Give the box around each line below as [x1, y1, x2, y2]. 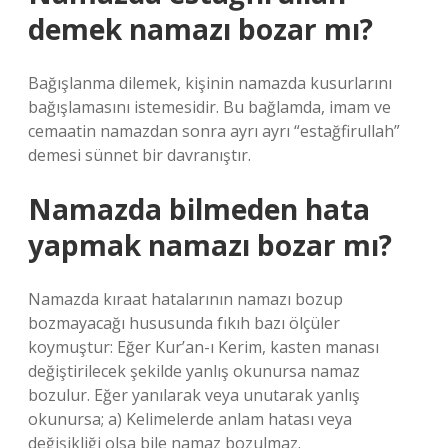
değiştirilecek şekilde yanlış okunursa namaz [28, 360, 360, 382]
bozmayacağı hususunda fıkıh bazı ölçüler [28, 312, 340, 334]
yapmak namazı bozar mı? [28, 226, 392, 264]
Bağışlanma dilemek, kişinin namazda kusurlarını [28, 72, 392, 94]
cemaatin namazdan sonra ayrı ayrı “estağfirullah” [28, 120, 400, 142]
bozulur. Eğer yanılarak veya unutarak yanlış [28, 384, 360, 406]
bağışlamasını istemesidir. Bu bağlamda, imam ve [28, 96, 391, 118]
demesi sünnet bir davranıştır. [28, 144, 251, 166]
